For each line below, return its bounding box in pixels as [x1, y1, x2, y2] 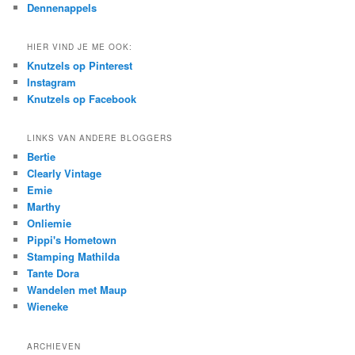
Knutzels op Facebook [27, 91, 137, 107]
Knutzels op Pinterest [27, 58, 133, 74]
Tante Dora [27, 265, 80, 281]
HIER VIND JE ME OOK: [27, 41, 133, 53]
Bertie [27, 149, 56, 165]
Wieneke [27, 299, 69, 315]
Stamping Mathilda [27, 249, 120, 265]
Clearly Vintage [27, 166, 102, 181]
